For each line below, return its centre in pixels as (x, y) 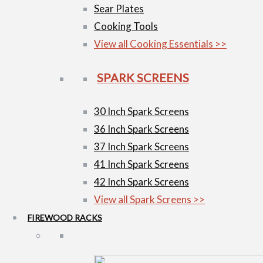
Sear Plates (119, 8)
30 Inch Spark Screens (141, 111)
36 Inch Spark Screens (141, 129)
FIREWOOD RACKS (65, 217)
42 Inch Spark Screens (141, 181)
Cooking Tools (126, 26)
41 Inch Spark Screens (141, 164)
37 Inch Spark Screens (141, 146)
